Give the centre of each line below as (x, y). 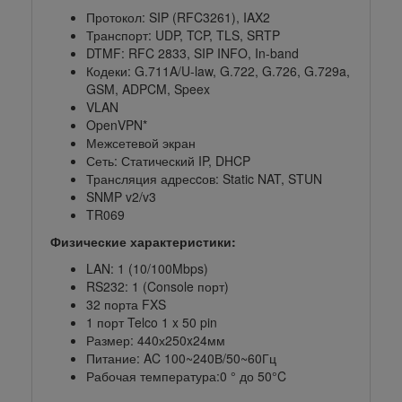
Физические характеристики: (143, 242)
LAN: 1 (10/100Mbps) (147, 269)
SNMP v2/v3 (121, 197)
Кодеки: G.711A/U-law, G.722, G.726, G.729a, (218, 71)
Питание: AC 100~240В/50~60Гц (181, 358)
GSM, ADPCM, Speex (148, 89)
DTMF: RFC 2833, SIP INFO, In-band (192, 53)
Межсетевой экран (141, 143)
